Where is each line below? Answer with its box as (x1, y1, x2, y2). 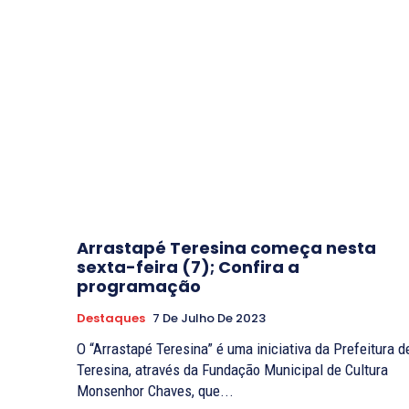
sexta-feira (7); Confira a (77, 256, 299, 279)
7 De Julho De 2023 (152, 309, 266, 328)
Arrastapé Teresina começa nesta (77, 236, 376, 260)
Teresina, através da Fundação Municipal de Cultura (77, 361, 388, 380)
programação (77, 275, 201, 299)
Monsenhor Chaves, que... (77, 382, 234, 401)
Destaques (77, 309, 145, 328)
